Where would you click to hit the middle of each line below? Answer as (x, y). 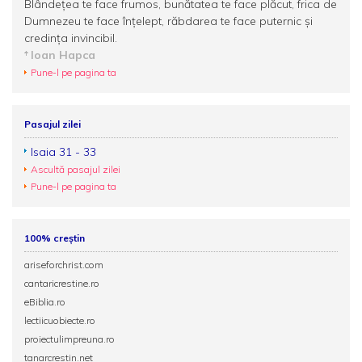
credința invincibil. (71, 38)
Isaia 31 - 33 (63, 152)
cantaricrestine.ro (62, 283)
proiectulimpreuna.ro (69, 339)
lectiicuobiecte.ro (60, 320)
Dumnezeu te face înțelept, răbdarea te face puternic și (168, 21)
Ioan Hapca (63, 55)
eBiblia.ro (45, 302)
